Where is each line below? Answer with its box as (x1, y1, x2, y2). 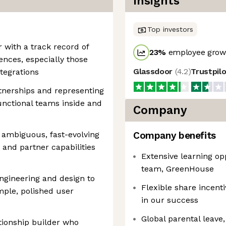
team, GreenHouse (141, 164, 214, 174)
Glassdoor (133, 67, 175, 76)
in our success (141, 195, 198, 205)
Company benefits (133, 130, 216, 141)
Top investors (147, 25, 193, 33)
